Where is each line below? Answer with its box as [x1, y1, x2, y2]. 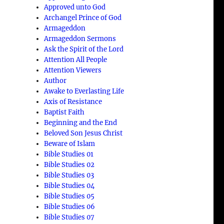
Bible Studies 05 [44, 191, 95, 200]
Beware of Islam [44, 139, 95, 148]
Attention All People [44, 55, 107, 64]
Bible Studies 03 [44, 170, 94, 179]
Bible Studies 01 [44, 149, 94, 158]
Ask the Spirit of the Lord [44, 44, 124, 53]
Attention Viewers [44, 65, 102, 74]
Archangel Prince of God [44, 13, 122, 22]
